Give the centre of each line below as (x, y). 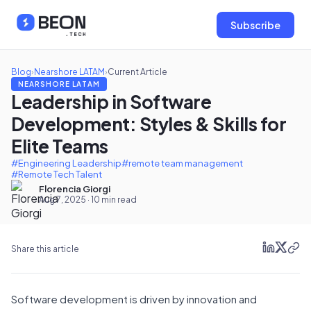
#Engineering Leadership (66, 163)
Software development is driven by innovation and (134, 299)
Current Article (137, 72)
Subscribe (255, 25)
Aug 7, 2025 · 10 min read (88, 199)
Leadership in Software (111, 102)
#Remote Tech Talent (57, 174)
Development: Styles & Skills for (149, 124)
